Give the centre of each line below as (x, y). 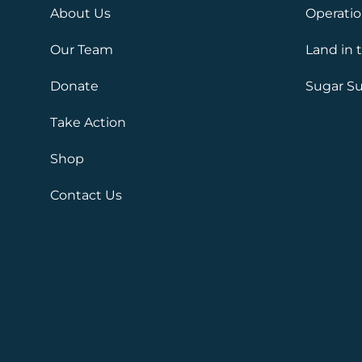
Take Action (88, 123)
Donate (74, 86)
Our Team (82, 50)
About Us (80, 14)
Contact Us (86, 196)
